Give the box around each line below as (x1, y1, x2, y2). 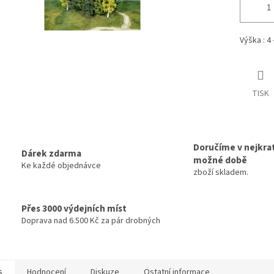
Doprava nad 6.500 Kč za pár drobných (21, 215, 160, 228)
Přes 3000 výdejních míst (21, 202, 127, 216)
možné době (193, 153, 247, 167)
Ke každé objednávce (21, 160, 101, 172)
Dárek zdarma (21, 147, 81, 161)
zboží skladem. (193, 166, 248, 179)
